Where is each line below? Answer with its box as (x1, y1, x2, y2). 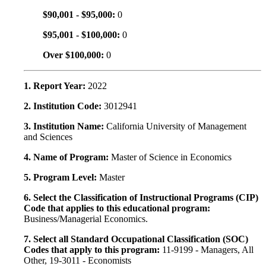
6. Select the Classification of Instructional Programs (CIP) (24, 192, 258, 203)
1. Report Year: (24, 81, 88, 91)
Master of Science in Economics (111, 152, 232, 163)
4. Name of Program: (24, 152, 111, 163)
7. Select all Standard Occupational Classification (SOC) (24, 234, 248, 245)
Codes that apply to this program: (24, 245, 162, 255)
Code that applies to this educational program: (24, 203, 210, 214)
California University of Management (106, 121, 246, 132)
